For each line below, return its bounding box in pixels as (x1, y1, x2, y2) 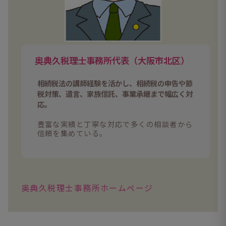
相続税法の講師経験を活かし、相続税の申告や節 (37, 77, 193, 88)
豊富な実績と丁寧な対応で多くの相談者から (37, 118, 193, 129)
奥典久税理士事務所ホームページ (21, 182, 153, 194)
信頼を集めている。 (37, 127, 107, 138)
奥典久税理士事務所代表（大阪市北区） (34, 54, 189, 67)
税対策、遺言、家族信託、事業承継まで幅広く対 (37, 88, 193, 99)
